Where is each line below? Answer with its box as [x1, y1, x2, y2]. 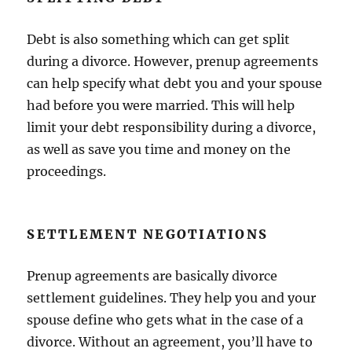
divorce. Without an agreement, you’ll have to [27, 334, 313, 350]
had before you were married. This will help [27, 97, 295, 113]
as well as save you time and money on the [27, 141, 291, 157]
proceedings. [27, 163, 110, 179]
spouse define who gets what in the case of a [27, 312, 304, 328]
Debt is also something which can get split [27, 31, 291, 47]
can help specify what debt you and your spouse [27, 75, 323, 91]
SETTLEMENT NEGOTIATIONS [27, 226, 269, 242]
